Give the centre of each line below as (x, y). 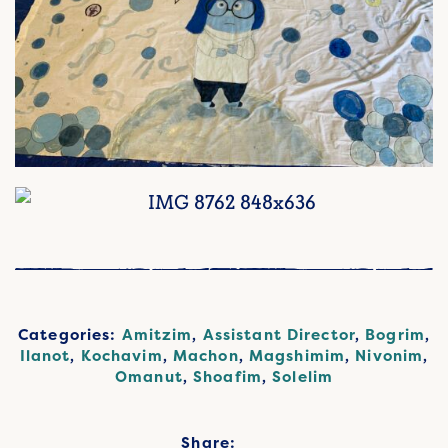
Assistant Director (278, 335)
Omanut (149, 377)
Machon (205, 356)
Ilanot (45, 356)
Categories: (70, 335)
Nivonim (389, 356)
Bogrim (395, 335)
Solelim (302, 377)
